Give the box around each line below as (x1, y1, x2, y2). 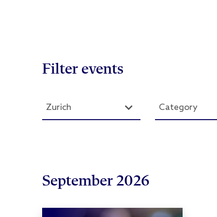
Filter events (42, 62, 124, 78)
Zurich (46, 102, 71, 113)
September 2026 (42, 174, 150, 190)
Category (159, 102, 198, 113)
